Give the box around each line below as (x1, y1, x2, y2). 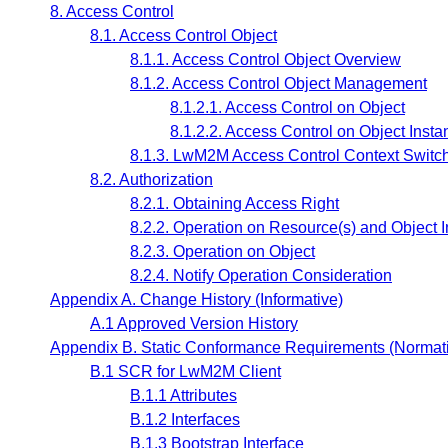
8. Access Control (50, 3, 174, 21)
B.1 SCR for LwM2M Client (90, 363, 281, 381)
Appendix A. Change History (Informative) (50, 291, 343, 309)
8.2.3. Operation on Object (130, 243, 315, 261)
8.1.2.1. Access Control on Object (170, 99, 405, 117)
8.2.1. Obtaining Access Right (130, 195, 339, 213)
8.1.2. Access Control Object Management (130, 75, 427, 93)
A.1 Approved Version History (90, 315, 298, 333)
